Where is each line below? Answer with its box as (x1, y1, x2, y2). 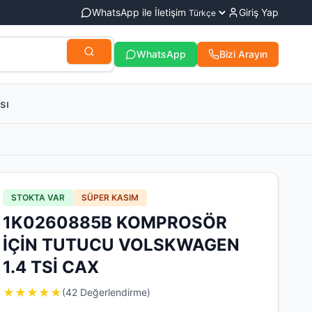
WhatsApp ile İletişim (92, 6, 186, 18)
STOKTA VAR (11, 192, 65, 203)
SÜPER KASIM (81, 192, 139, 203)
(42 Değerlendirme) (62, 286, 150, 298)
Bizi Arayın (219, 48, 267, 60)
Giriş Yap (239, 6, 279, 18)
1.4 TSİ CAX (3, 257, 99, 277)
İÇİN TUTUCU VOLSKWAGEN (3, 235, 240, 255)
